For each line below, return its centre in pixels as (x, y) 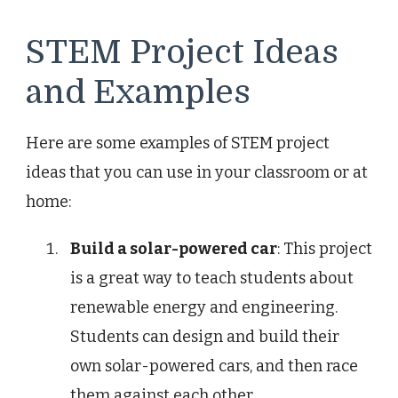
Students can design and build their (205, 337)
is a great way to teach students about (212, 279)
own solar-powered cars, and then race (214, 366)
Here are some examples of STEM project (178, 143)
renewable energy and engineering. (204, 308)
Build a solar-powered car (174, 249)
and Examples (138, 92)
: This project (325, 249)
